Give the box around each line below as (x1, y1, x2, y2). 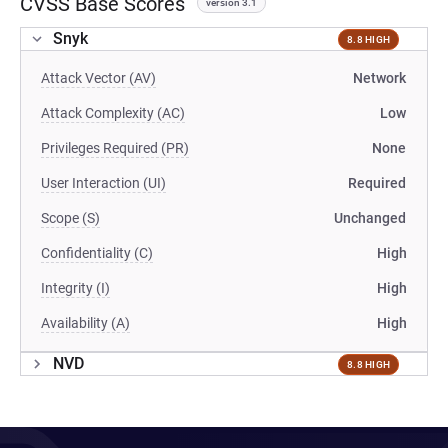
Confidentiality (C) (41, 245, 153, 261)
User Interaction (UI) (41, 175, 166, 191)
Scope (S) (41, 210, 100, 226)
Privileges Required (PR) (41, 140, 189, 156)
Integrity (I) (41, 280, 110, 296)
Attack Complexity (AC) (41, 105, 185, 121)
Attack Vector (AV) (41, 70, 156, 86)
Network (353, 70, 406, 86)
